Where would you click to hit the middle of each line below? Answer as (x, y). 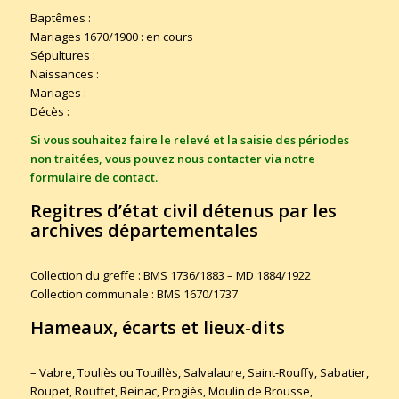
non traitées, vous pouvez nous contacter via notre (172, 159)
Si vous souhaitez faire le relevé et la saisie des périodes (189, 140)
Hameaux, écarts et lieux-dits (157, 328)
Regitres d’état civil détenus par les (183, 211)
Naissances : (64, 74)
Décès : (49, 112)
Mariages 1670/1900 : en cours (111, 37)
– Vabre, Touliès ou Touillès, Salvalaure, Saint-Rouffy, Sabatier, (199, 373)
